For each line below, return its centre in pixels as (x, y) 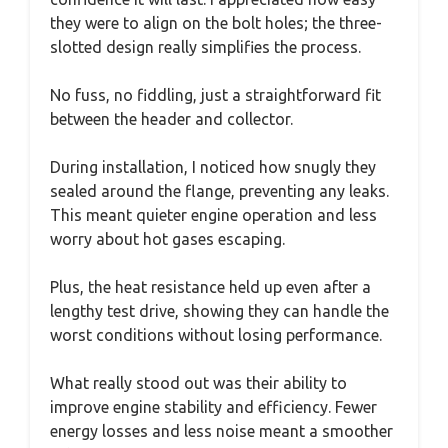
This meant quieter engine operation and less (213, 214)
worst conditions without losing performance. (216, 334)
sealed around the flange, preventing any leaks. (219, 190)
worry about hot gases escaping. (167, 238)
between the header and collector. (171, 118)
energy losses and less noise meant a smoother (221, 430)
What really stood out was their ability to (198, 382)
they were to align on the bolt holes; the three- (216, 22)
